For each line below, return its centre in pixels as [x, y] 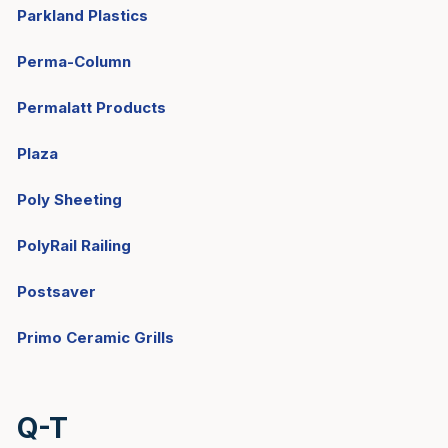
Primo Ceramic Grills [95, 337]
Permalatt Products [91, 107]
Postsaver [56, 291]
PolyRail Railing [74, 245]
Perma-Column [74, 61]
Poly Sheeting [69, 199]
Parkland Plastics [82, 15]
